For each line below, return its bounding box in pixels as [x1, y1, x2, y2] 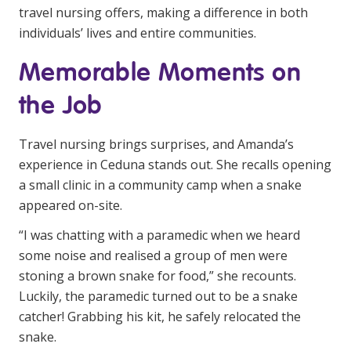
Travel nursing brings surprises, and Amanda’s [19, 136, 294, 153]
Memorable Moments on [19, 56, 301, 87]
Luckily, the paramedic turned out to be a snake [19, 288, 298, 305]
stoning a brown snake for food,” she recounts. [19, 267, 296, 284]
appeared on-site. [19, 197, 122, 214]
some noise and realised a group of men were [19, 247, 288, 264]
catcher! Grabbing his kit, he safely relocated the [19, 308, 301, 325]
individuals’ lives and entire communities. [19, 24, 256, 42]
